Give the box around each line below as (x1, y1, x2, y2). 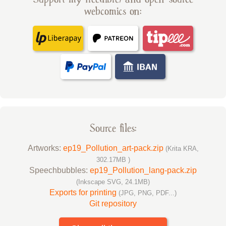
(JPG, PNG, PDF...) (119, 189, 177, 197)
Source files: (89, 122, 137, 136)
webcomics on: (84, 5, 142, 19)
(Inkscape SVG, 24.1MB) (76, 178, 150, 186)
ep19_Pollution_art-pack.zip (63, 144, 165, 153)
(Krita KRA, (165, 145, 199, 153)
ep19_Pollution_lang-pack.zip (90, 166, 197, 175)
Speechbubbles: (29, 166, 90, 175)
